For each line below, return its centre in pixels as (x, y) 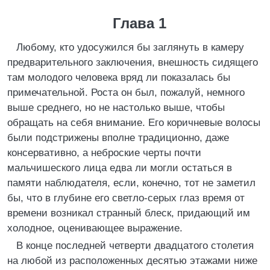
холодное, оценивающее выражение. (95, 228)
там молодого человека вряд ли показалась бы (119, 77)
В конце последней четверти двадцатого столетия (135, 246)
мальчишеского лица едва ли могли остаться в (120, 168)
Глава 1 (140, 23)
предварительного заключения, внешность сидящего (133, 62)
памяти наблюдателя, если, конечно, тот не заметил (131, 183)
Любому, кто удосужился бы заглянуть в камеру (130, 47)
